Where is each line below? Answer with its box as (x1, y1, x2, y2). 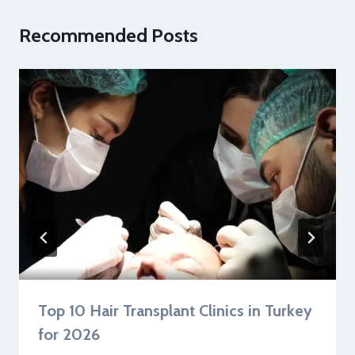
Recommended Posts (19, 23, 198, 47)
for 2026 (38, 325, 100, 345)
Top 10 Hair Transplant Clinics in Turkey (38, 301, 312, 321)
